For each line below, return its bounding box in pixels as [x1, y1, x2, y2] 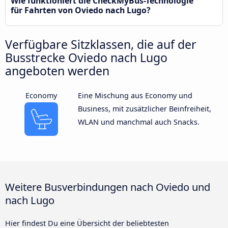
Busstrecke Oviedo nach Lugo [5, 49, 167, 66]
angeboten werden [5, 62, 109, 79]
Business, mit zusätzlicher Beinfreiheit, [77, 103, 211, 113]
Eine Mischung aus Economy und [77, 90, 192, 100]
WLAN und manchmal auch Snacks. [77, 117, 199, 127]
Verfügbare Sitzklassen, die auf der [5, 36, 196, 52]
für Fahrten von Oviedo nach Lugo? [11, 4, 151, 16]
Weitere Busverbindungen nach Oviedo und [5, 179, 210, 194]
